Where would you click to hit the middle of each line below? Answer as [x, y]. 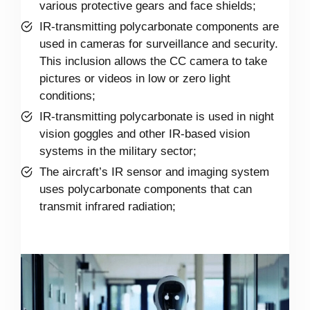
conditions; [67, 96]
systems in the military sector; [118, 152]
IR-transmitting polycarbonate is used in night [157, 117]
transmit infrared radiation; [108, 207]
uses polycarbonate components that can [146, 190]
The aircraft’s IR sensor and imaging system [154, 172]
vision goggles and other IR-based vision [145, 134]
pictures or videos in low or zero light [135, 79]
